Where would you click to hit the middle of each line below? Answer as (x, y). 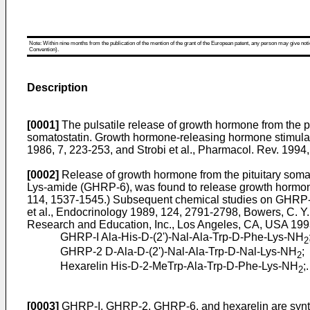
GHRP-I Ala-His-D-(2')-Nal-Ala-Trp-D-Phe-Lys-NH (182, 237)
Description (57, 88)
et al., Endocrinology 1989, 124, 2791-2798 (133, 212)
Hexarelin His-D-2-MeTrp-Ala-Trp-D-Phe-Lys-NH (179, 266)
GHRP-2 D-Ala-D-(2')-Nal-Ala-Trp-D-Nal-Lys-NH (179, 252)
